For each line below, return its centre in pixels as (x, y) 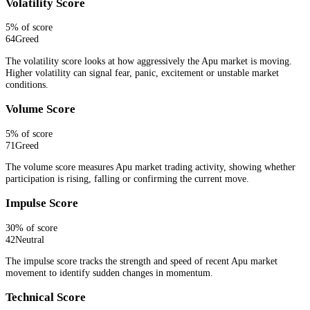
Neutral (30, 239)
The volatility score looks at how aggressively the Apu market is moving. (149, 61)
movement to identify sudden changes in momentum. (109, 272)
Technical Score (46, 297)
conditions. (27, 84)
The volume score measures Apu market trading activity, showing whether (151, 166)
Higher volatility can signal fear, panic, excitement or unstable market (142, 72)
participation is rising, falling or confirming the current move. (127, 178)
